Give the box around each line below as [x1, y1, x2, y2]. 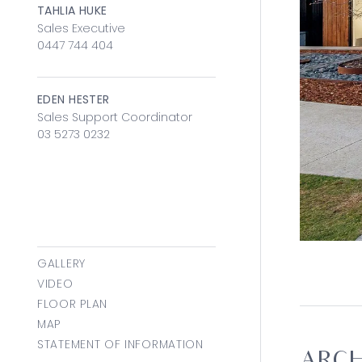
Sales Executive [37, 19, 125, 36]
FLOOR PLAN [37, 295, 107, 312]
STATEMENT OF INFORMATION [37, 335, 204, 352]
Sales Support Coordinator [37, 108, 192, 125]
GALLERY [37, 255, 86, 271]
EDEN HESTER [37, 90, 110, 107]
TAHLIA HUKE [37, 2, 107, 19]
